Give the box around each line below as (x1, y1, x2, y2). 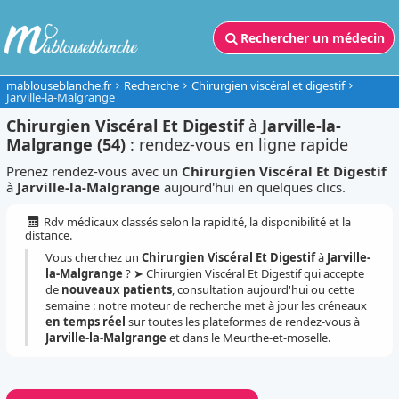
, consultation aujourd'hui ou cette (172, 281, 355, 297)
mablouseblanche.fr (6, 77, 112, 94)
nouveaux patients (61, 281, 173, 297)
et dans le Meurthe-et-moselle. (167, 330, 331, 346)
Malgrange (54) (6, 134, 126, 155)
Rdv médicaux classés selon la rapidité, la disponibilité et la (41, 214, 352, 230)
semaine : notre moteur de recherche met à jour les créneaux (45, 297, 368, 313)
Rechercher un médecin (240, 28, 385, 46)
